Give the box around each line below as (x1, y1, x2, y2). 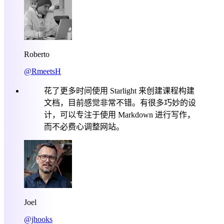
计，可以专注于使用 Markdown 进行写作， (44, 110, 195, 119)
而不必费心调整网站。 (44, 122, 124, 131)
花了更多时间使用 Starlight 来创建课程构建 (44, 86, 194, 95)
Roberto (24, 49, 49, 58)
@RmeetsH (24, 66, 61, 75)
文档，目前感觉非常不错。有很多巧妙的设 (44, 98, 196, 107)
